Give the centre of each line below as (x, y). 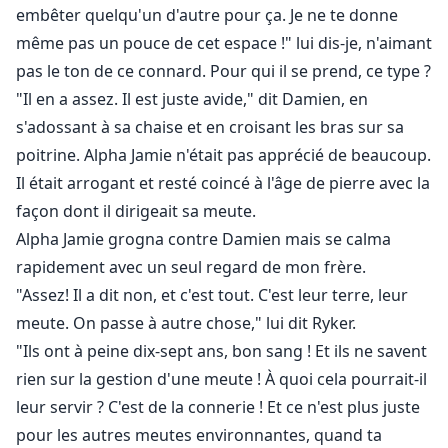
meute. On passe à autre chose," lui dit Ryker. (186, 323)
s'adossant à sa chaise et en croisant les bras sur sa (210, 127)
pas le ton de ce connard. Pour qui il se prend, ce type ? (223, 71)
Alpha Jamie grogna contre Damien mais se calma (203, 239)
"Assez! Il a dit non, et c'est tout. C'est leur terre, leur (212, 295)
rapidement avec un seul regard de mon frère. (191, 267)
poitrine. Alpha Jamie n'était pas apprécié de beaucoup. (223, 155)
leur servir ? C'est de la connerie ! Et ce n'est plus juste (218, 407)
